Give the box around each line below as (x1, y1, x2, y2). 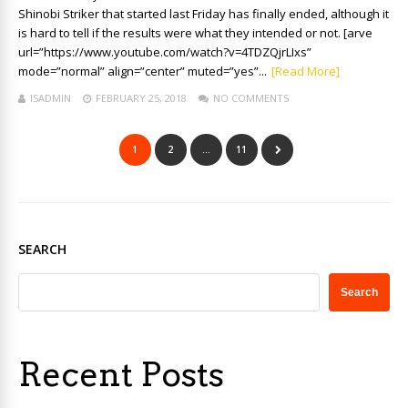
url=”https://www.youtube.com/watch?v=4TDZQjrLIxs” (18, 44, 311, 60)
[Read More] (271, 63, 340, 79)
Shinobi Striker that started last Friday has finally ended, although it (18, 5, 389, 22)
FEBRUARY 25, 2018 (96, 91, 187, 105)
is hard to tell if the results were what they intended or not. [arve (18, 25, 372, 41)
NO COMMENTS (213, 91, 289, 105)
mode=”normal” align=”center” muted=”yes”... (18, 63, 267, 79)
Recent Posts (18, 354, 224, 394)
